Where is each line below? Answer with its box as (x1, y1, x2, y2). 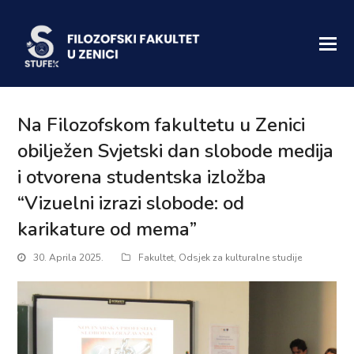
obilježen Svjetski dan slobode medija (17, 138, 334, 164)
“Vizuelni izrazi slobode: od (17, 190, 245, 216)
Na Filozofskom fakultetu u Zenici (17, 112, 306, 137)
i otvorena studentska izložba (17, 164, 267, 190)
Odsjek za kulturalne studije (179, 251, 303, 264)
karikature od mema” (17, 217, 198, 242)
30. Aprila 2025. (33, 251, 104, 264)
